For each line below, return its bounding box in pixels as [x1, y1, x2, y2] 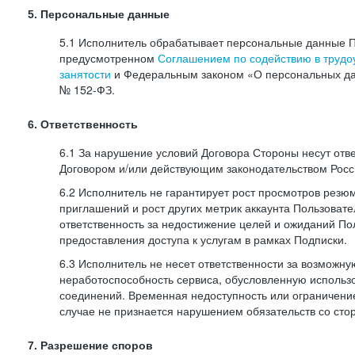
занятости [59, 66, 111, 82]
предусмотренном [59, 50, 158, 66]
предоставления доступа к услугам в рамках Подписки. [59, 231, 347, 247]
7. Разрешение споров [28, 339, 153, 352]
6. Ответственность [28, 118, 138, 131]
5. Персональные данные [28, 8, 170, 21]
